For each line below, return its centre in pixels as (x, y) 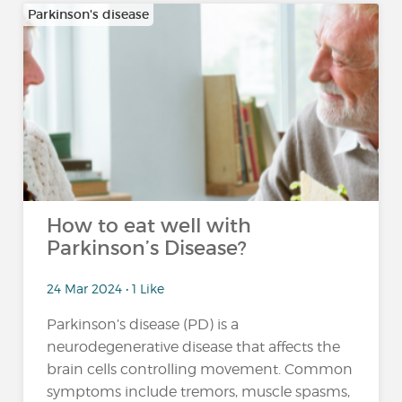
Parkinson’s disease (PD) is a (143, 324)
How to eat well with (149, 226)
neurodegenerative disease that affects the (194, 346)
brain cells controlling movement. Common (200, 369)
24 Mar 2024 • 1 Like (106, 288)
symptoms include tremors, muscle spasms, (199, 391)
